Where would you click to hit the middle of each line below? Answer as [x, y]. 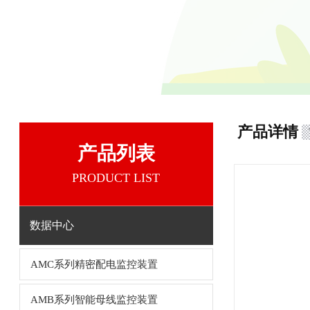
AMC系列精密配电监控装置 [94, 264]
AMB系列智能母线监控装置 [94, 300]
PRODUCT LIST [116, 178]
